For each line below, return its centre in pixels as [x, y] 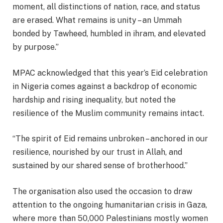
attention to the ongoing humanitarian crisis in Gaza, [110, 205]
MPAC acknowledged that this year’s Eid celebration [110, 73]
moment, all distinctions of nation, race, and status [106, 6]
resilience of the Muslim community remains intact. [108, 113]
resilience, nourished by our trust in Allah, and [97, 152]
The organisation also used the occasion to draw [102, 191]
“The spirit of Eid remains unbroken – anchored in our [110, 139]
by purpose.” [36, 47]
